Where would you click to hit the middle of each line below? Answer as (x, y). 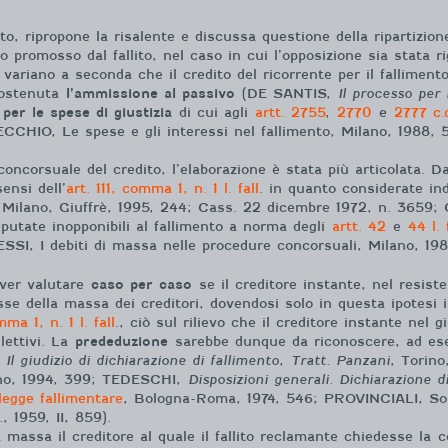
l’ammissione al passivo (150, 93)
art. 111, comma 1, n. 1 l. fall (162, 188)
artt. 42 (359, 226)
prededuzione (121, 341)
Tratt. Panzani (340, 360)
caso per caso (141, 284)
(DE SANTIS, (286, 93)
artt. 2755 (290, 112)
